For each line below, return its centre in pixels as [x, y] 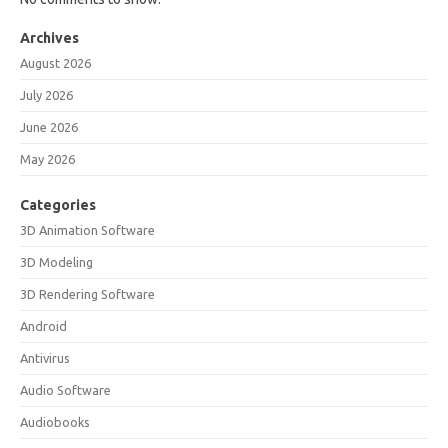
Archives [49, 38]
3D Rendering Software [87, 294]
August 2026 [55, 63]
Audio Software [65, 390]
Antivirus [45, 358]
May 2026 [47, 159]
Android [43, 326]
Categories [58, 205]
